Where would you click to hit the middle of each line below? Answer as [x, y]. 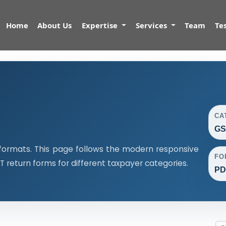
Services [153, 25]
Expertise [100, 25]
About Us [55, 25]
